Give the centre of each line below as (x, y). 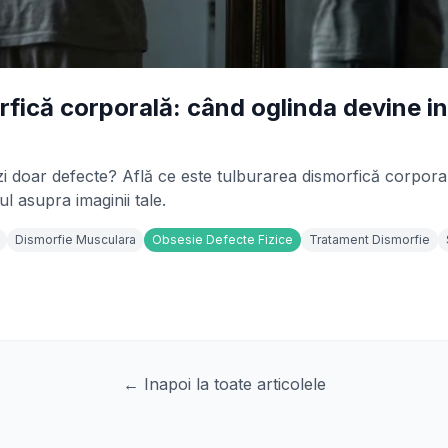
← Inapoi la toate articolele (224, 384)
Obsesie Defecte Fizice (222, 239)
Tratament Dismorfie (369, 239)
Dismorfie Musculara (75, 239)
